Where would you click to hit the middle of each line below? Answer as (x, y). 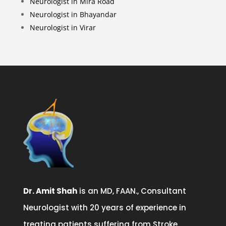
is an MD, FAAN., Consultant (132, 191)
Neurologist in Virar (63, 27)
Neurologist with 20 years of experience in (105, 208)
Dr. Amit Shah (50, 191)
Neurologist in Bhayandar (73, 14)
